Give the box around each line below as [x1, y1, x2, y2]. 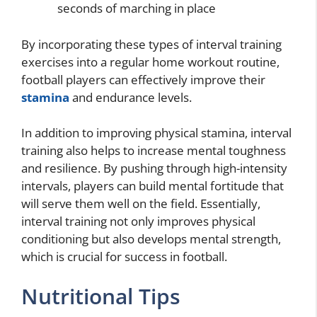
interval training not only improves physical [21, 213, 255, 230]
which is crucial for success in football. [21, 248, 227, 265]
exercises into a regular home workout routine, [21, 53, 279, 70]
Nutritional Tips [21, 281, 180, 311]
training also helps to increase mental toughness [21, 142, 286, 159]
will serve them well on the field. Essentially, [21, 195, 260, 212]
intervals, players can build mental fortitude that [21, 178, 284, 195]
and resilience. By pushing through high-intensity [21, 160, 287, 177]
